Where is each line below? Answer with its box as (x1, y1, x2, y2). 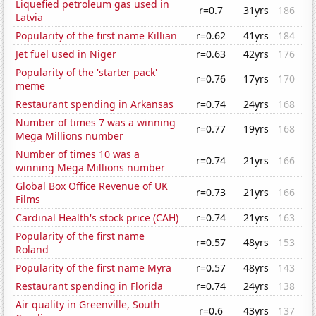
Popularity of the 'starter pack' (16, 66, 158, 80)
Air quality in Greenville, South (16, 298, 161, 312)
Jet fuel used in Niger (16, 47, 117, 61)
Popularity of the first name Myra (16, 261, 172, 275)
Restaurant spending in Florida (16, 279, 164, 293)
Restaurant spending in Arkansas (16, 97, 174, 111)
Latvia (16, 11, 44, 25)
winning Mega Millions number (16, 161, 166, 175)
